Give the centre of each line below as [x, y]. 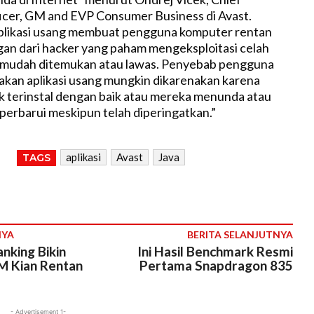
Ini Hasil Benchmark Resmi [215, 251]
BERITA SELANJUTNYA [240, 234]
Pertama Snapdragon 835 [216, 265]
